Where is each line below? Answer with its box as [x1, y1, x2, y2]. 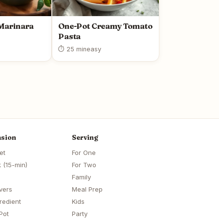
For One [72, 149, 96, 157]
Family [72, 173, 91, 181]
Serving [72, 133, 99, 142]
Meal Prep [72, 185, 103, 194]
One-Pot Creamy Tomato [58, 21, 153, 31]
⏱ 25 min [58, 45, 87, 53]
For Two [72, 161, 96, 169]
